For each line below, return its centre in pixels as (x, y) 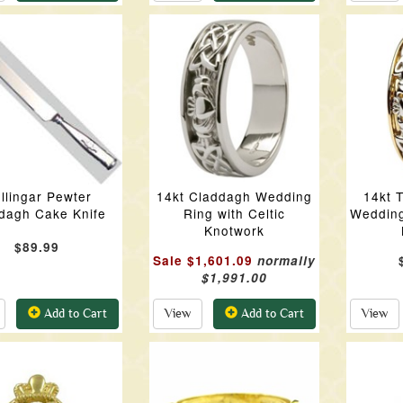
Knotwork (234, 230)
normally (286, 260)
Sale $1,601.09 (202, 260)
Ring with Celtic (234, 213)
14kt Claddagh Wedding (234, 196)
